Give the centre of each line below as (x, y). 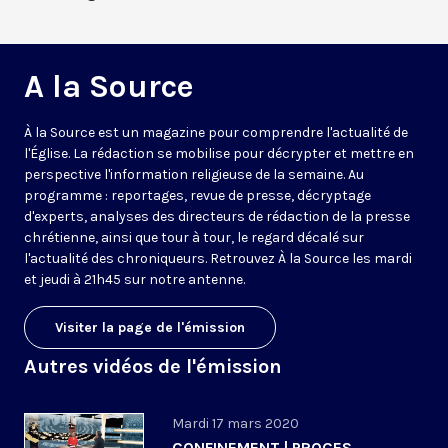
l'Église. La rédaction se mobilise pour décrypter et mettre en (219, 154)
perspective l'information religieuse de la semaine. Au (194, 175)
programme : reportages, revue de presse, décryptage (197, 196)
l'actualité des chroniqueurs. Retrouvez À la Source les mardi (218, 259)
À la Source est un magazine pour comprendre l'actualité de (216, 133)
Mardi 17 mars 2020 (235, 424)
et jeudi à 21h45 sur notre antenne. (134, 280)
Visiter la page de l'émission (150, 328)
